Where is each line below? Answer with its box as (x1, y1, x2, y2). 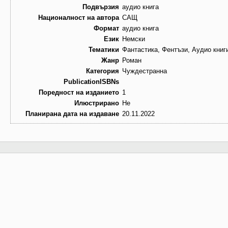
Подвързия (82, 3, 119, 11)
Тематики (89, 46, 119, 54)
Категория (86, 67, 119, 75)
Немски (122, 35, 145, 43)
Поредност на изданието (39, 89, 119, 97)
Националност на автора (38, 14, 119, 22)
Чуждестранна (122, 67, 167, 75)
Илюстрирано (74, 99, 119, 107)
